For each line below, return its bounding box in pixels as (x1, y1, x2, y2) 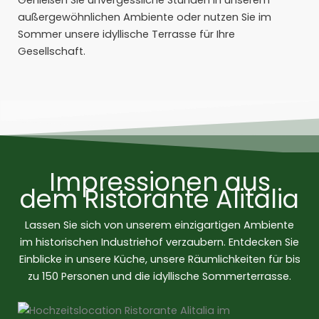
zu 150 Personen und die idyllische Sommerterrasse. (28, 269, 291, 284)
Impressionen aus (48, 164, 271, 200)
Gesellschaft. (18, 44, 85, 59)
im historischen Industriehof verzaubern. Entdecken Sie (20, 235, 299, 250)
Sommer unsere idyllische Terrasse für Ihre (18, 27, 235, 42)
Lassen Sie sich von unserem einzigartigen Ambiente (25, 218, 294, 233)
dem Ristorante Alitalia (20, 182, 299, 217)
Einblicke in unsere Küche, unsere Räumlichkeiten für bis (19, 252, 300, 267)
